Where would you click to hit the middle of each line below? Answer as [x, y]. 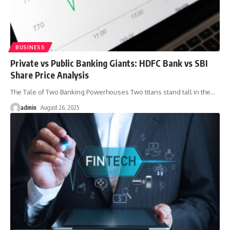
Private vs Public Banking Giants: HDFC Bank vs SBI [109, 63]
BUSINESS [30, 47]
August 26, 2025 [60, 108]
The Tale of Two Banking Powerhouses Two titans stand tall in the [110, 92]
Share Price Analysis [50, 75]
